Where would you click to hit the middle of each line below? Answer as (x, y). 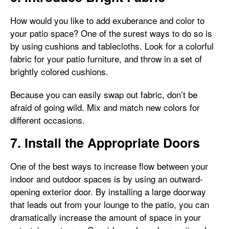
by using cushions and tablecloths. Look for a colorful (112, 46)
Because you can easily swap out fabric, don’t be (104, 94)
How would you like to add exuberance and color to (107, 20)
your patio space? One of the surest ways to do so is (111, 33)
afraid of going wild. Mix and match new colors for (105, 107)
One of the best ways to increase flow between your (109, 166)
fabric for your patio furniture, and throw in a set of (106, 59)
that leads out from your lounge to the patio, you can (110, 204)
